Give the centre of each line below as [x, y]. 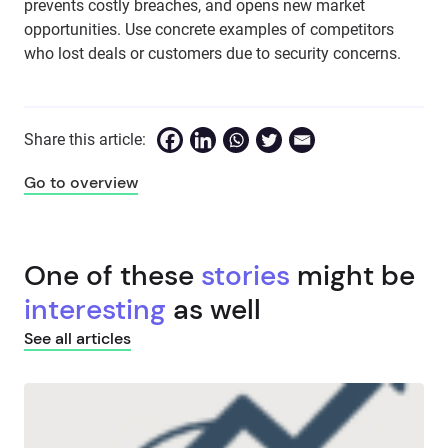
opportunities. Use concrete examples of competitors [209, 29]
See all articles [77, 338]
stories [245, 275]
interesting [95, 309]
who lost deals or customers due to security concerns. [212, 53]
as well [213, 309]
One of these [112, 275]
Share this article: [85, 139]
